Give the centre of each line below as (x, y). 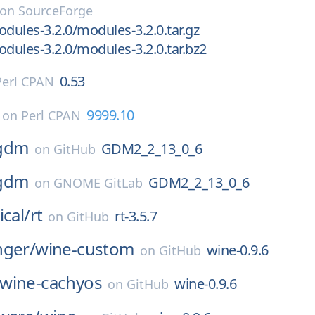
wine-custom (85, 249)
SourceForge (55, 11)
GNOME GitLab (98, 183)
